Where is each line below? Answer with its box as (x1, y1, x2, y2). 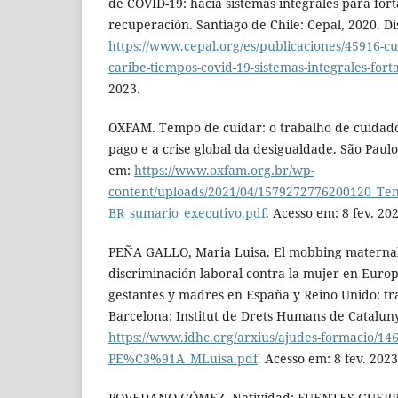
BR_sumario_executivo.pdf (108, 204, 266, 222)
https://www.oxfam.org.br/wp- (134, 162, 314, 179)
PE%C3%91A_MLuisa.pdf (108, 350, 258, 368)
